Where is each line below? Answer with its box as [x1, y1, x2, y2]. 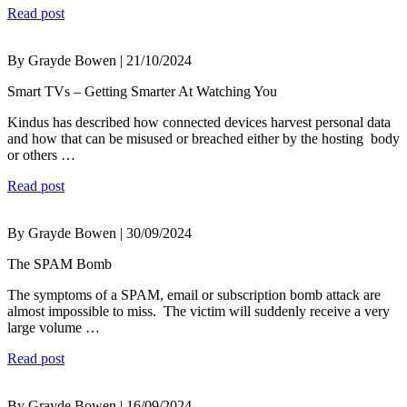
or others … [7, 147, 75, 164]
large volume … [7, 320, 100, 336]
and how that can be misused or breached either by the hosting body [7, 131, 400, 147]
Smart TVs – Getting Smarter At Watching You [7, 84, 277, 100]
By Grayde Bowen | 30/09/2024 [7, 225, 192, 242]
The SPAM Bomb [7, 256, 112, 273]
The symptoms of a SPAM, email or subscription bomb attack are [7, 287, 381, 303]
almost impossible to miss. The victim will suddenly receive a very [7, 303, 390, 320]
